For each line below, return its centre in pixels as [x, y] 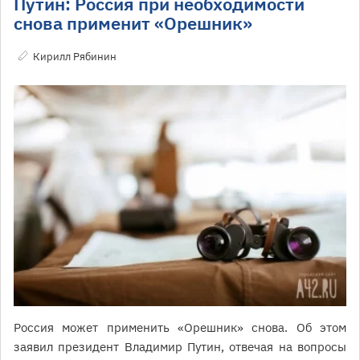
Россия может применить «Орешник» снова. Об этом [180, 328]
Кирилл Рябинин [75, 57]
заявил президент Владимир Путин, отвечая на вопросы [180, 347]
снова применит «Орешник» [133, 23]
